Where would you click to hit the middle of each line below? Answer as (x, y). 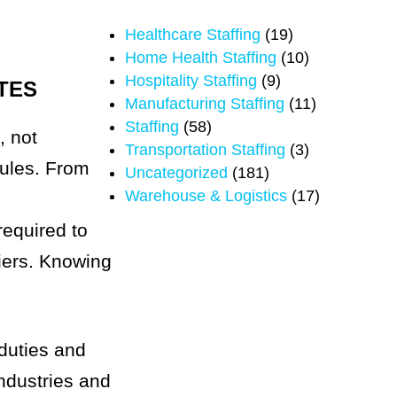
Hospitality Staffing (191, 81)
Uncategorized (176, 173)
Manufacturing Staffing (204, 104)
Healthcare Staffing (192, 35)
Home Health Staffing (200, 58)
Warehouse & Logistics (206, 196)
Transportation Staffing (205, 150)
